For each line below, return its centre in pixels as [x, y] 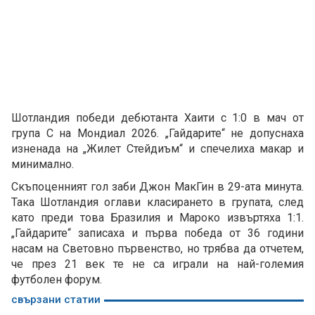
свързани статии [56, 300]
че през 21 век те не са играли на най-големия [157, 264]
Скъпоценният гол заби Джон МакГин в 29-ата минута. [157, 187]
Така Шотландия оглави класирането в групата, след [157, 202]
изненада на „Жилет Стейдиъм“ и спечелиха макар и [157, 149]
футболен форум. [57, 280]
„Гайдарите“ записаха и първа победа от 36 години [157, 233]
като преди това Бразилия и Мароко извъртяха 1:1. [157, 218]
